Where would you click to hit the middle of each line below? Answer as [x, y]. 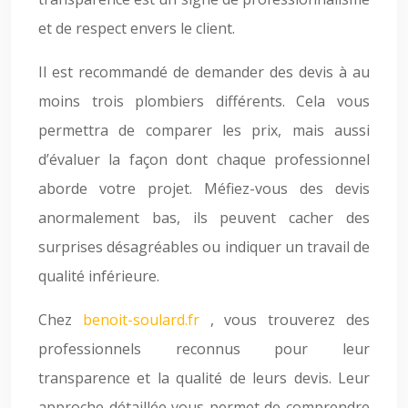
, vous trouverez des [290, 320]
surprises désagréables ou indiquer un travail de [204, 247]
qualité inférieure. [99, 276]
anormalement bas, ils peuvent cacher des [204, 218]
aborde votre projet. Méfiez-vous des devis [204, 189]
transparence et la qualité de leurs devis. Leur [204, 378]
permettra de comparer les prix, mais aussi [204, 130]
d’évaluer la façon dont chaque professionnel [204, 159]
